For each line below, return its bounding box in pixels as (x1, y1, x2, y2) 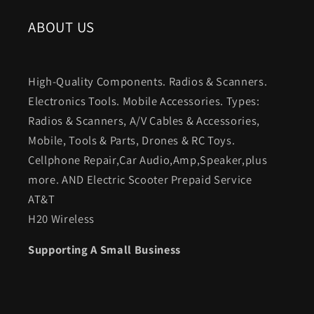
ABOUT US (28, 17, 95, 36)
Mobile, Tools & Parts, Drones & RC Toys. (28, 132, 235, 148)
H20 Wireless (28, 210, 95, 226)
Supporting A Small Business (28, 242, 181, 258)
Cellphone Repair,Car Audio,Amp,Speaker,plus (28, 151, 268, 168)
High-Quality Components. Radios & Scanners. (28, 73, 268, 89)
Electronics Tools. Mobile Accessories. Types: (28, 93, 260, 109)
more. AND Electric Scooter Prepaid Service (28, 171, 252, 187)
